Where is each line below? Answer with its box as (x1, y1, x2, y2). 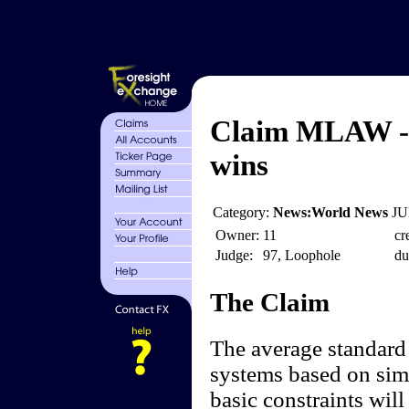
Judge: (215, 247, 253, 264)
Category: (212, 204, 273, 221)
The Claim (209, 288, 330, 318)
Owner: (215, 227, 259, 244)
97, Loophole (262, 247, 341, 264)
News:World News (272, 204, 388, 221)
